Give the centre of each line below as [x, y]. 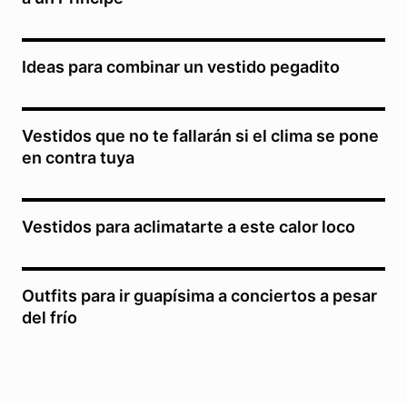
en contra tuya [78, 157]
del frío [50, 317]
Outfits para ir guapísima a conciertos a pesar [199, 295]
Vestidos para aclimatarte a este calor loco [189, 226]
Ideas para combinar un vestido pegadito [181, 66]
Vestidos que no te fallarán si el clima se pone [200, 135]
